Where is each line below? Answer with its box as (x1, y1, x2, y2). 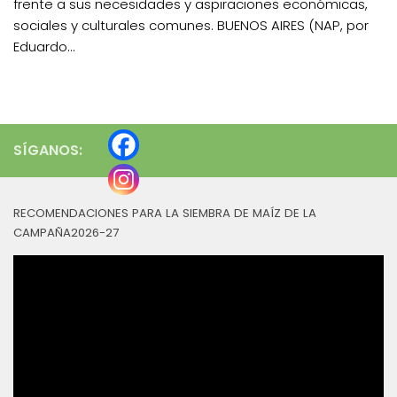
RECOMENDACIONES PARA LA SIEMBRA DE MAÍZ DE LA (13, 204, 316, 222)
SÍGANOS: (13, 139, 82, 160)
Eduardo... (13, 36, 75, 56)
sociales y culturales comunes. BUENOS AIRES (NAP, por (13, 15, 369, 35)
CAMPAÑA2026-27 (13, 223, 119, 241)
